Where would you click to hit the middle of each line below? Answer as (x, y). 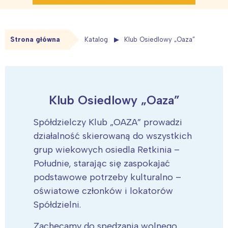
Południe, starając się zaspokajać (102, 163)
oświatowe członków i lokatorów (103, 191)
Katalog (96, 40)
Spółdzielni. (57, 204)
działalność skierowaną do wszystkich (113, 136)
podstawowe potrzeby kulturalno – (107, 177)
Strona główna (35, 40)
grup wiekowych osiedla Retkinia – (107, 149)
